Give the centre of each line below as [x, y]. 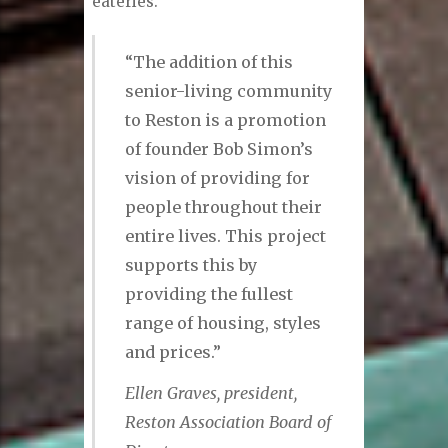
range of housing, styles [223, 323]
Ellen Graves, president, [211, 392]
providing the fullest [209, 294]
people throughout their [224, 207]
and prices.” [173, 352]
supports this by [191, 265]
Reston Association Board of [229, 421]
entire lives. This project [226, 236]
